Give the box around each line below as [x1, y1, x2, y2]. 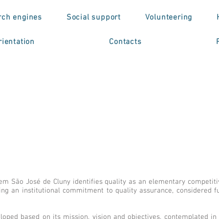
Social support [66, 13, 121, 22]
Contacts [109, 37, 142, 47]
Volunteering [145, 13, 193, 22]
